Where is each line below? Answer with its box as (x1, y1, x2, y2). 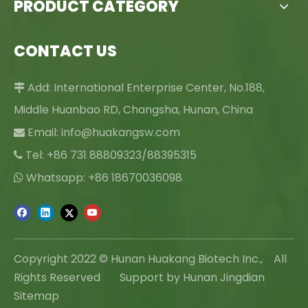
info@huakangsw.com (61, 124, 180, 140)
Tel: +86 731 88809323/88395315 (23, 146, 197, 163)
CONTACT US (14, 40, 117, 62)
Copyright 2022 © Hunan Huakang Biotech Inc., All (14, 250, 287, 267)
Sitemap (14, 287, 59, 304)
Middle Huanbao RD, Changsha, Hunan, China (14, 101, 253, 118)
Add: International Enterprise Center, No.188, (25, 79, 265, 96)
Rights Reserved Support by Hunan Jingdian (14, 269, 281, 285)
